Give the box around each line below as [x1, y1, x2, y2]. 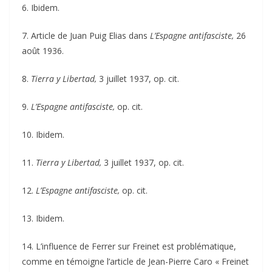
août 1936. [22, 44, 64, 56]
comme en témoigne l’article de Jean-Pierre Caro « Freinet [22, 255, 249, 267]
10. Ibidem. [22, 128, 64, 140]
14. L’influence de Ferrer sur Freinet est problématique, [22, 240, 236, 252]
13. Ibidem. [22, 212, 64, 224]
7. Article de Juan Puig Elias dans [22, 29, 150, 41]
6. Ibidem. [22, 1, 59, 13]
